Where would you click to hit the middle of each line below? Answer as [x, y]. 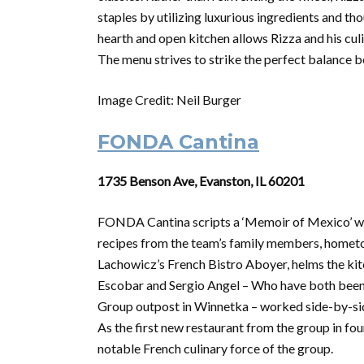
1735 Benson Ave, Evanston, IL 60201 [201, 181]
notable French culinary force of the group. [215, 348]
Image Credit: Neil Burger [169, 100]
